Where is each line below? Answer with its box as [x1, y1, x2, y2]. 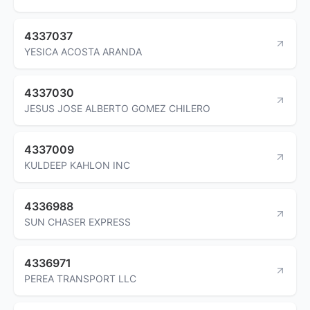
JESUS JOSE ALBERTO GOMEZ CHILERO [24, 102, 210, 114]
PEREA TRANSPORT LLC [24, 272, 136, 284]
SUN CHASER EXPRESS [24, 215, 131, 228]
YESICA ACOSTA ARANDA [24, 45, 142, 57]
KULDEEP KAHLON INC [24, 158, 130, 171]
